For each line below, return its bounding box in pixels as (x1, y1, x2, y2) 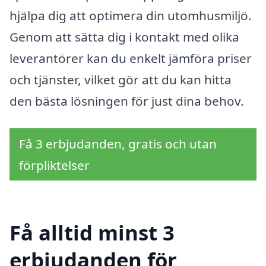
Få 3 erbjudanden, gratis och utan (19, 135, 217, 152)
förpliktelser (19, 156, 90, 173)
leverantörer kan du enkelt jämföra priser (9, 50, 252, 67)
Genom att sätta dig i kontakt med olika (9, 28, 239, 46)
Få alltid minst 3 (9, 218, 175, 246)
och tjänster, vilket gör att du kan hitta (9, 71, 232, 88)
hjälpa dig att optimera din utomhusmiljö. (9, 7, 252, 24)
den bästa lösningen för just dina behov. (9, 93, 244, 110)
